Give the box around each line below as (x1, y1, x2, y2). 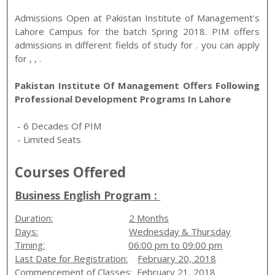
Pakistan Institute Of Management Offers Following (15, 79, 260, 91)
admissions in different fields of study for (15, 38, 196, 51)
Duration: (15, 211, 53, 224)
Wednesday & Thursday (129, 225, 231, 238)
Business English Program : (15, 187, 161, 203)
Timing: (15, 238, 45, 251)
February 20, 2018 (137, 252, 217, 265)
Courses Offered (15, 162, 126, 182)
